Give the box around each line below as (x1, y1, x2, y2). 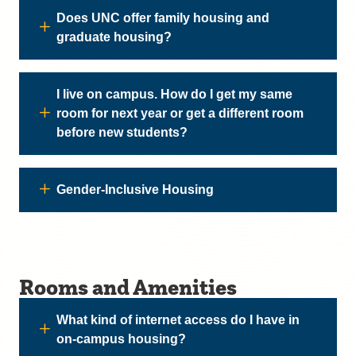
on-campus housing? (56, 332, 186, 346)
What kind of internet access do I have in (56, 313, 300, 327)
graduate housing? (56, 30, 172, 44)
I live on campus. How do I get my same (56, 87, 292, 101)
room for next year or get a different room (56, 106, 304, 120)
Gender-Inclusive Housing (56, 183, 214, 196)
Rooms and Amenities (19, 273, 237, 301)
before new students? (56, 126, 188, 139)
